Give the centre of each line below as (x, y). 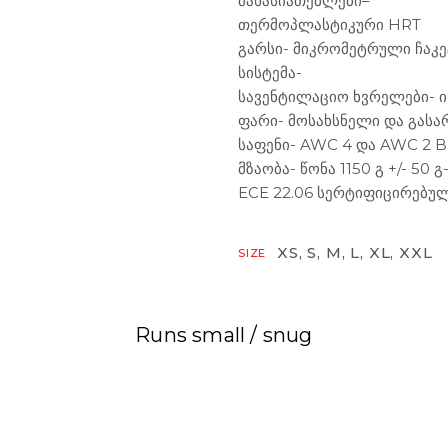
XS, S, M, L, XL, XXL (355, 252)
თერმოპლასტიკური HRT (329, 24)
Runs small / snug (224, 334)
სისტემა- (270, 72)
